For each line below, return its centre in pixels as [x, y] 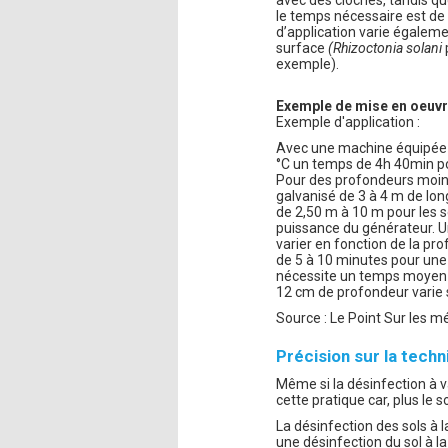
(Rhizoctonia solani [385, 47]
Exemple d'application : [348, 121]
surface [302, 47]
